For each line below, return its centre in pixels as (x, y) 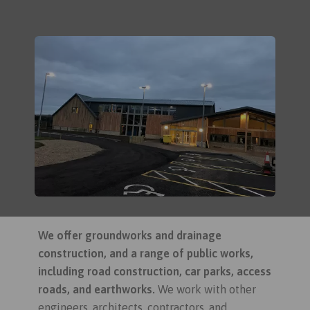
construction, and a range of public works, (146, 253)
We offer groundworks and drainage (130, 235)
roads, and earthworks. (98, 289)
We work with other (207, 289)
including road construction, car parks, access (155, 271)
